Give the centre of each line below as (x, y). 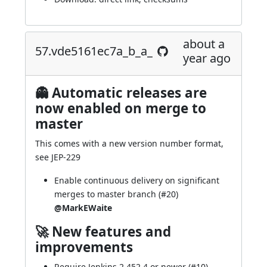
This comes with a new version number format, (129, 143)
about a (204, 44)
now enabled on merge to (121, 108)
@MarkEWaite (83, 208)
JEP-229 (66, 157)
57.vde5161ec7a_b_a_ (94, 51)
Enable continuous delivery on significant (137, 180)
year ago (207, 58)
